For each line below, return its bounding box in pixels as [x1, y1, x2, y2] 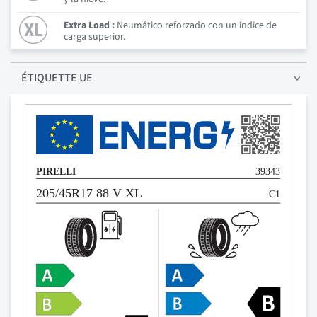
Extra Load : [64, 18, 115, 33]
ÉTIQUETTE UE [21, 69, 93, 86]
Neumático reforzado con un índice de [115, 18, 277, 33]
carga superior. [64, 29, 125, 44]
